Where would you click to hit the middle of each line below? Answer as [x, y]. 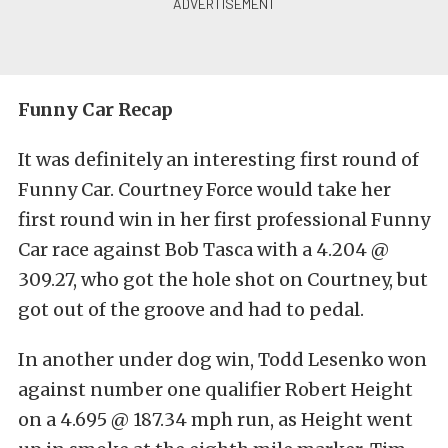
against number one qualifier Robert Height [215, 389]
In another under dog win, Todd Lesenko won [222, 359]
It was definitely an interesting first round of [218, 159]
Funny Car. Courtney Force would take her [204, 189]
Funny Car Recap [95, 109]
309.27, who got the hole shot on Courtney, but [223, 279]
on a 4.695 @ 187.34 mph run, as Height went [215, 419]
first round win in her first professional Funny [224, 219]
